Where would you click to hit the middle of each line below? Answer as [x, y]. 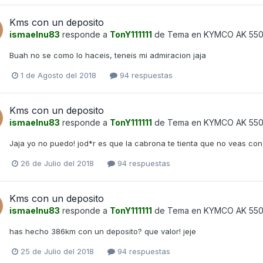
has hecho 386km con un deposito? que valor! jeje [103, 232]
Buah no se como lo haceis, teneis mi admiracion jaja [108, 55]
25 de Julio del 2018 [57, 252]
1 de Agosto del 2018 [58, 75]
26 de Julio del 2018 [57, 163]
